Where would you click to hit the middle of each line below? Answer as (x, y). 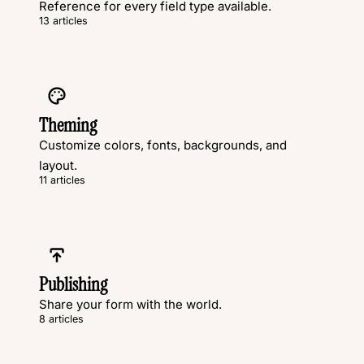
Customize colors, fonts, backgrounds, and (163, 145)
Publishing (73, 285)
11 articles (62, 180)
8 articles (61, 319)
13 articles (63, 21)
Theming (68, 126)
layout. (58, 166)
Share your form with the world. (130, 305)
